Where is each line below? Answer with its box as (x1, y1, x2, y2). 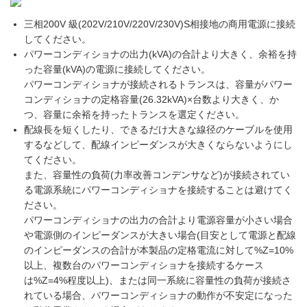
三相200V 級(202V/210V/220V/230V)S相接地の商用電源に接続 (24, 19, 295, 29)
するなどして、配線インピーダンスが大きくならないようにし (24, 139, 293, 150)
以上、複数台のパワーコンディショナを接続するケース (24, 260, 264, 271)
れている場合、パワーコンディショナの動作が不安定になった (24, 290, 293, 301)
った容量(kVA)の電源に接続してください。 (24, 64, 210, 75)
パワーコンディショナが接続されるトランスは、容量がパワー (24, 79, 293, 90)
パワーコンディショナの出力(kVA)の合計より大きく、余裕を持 (24, 49, 297, 60)
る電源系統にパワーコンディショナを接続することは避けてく (24, 184, 293, 195)
